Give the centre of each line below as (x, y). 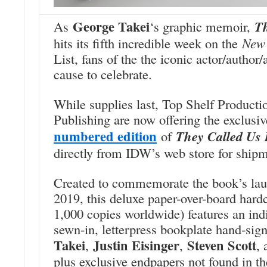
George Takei (111, 27)
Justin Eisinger (136, 245)
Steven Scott (222, 245)
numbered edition (105, 136)
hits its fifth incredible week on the (148, 43)
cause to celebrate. (103, 74)
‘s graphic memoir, (202, 26)
